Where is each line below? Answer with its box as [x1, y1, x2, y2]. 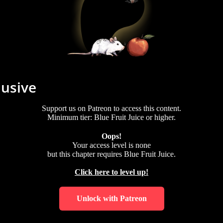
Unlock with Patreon [76, 194, 147, 203]
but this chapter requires [47, 149, 124, 158]
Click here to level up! [75, 167, 148, 176]
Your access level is [72, 140, 135, 149]
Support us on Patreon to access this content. [42, 104, 181, 112]
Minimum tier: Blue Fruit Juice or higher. [47, 112, 176, 121]
